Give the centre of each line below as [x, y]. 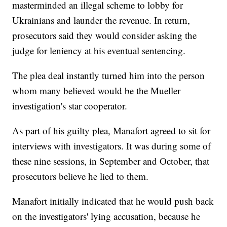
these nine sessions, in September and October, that [111, 161]
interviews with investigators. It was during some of [112, 146]
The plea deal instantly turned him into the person [109, 75]
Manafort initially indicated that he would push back [113, 201]
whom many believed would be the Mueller [97, 91]
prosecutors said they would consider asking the [105, 35]
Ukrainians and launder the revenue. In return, [101, 20]
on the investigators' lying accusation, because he [106, 216]
